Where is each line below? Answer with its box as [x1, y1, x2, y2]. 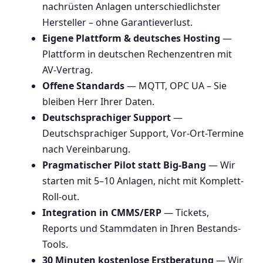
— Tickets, [161, 206, 209, 220]
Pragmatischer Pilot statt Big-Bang [42, 159, 206, 172]
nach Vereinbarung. [42, 143, 130, 156]
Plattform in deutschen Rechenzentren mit [42, 48, 232, 61]
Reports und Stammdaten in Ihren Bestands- [42, 222, 241, 235]
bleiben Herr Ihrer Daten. [42, 95, 154, 109]
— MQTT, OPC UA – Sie [124, 79, 227, 93]
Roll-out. [42, 190, 79, 204]
